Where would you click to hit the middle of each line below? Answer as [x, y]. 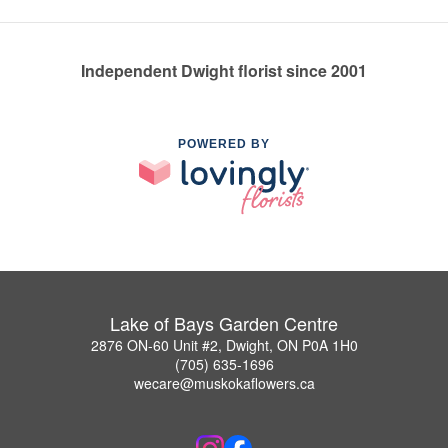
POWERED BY [224, 143]
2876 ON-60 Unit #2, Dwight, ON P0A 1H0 [224, 345]
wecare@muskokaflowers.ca [224, 383]
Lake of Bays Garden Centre [224, 323]
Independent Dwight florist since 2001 [224, 70]
